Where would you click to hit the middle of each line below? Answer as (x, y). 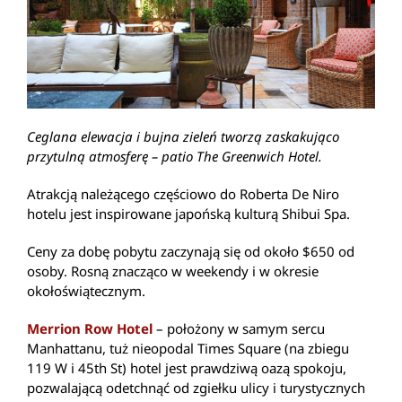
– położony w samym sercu (239, 328)
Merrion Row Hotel (90, 328)
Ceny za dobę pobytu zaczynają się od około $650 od (191, 251)
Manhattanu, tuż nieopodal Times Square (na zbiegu (188, 348)
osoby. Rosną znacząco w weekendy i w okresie (173, 271)
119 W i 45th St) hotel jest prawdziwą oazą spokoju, (187, 367)
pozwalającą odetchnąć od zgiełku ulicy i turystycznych (196, 387)
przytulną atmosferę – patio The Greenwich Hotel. (175, 156)
